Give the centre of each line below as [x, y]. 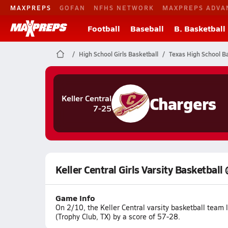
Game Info [75, 198]
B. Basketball [200, 28]
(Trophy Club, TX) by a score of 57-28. [118, 217]
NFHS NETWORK [124, 7]
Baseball [147, 28]
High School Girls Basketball [118, 54]
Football [104, 28]
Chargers [183, 103]
